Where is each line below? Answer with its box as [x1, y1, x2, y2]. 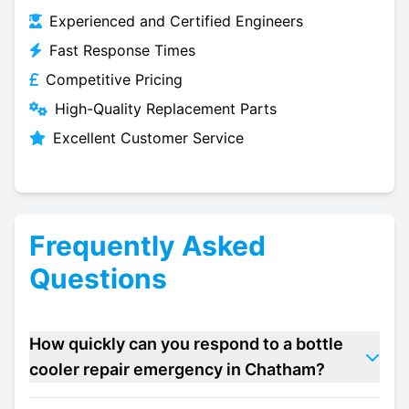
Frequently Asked [29, 229, 266, 262]
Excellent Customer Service [53, 129, 244, 147]
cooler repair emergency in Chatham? [29, 360, 325, 379]
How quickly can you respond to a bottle [29, 334, 343, 353]
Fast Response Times [49, 41, 195, 59]
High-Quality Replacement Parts [55, 100, 277, 118]
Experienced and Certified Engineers [49, 12, 303, 30]
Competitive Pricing [46, 70, 183, 89]
